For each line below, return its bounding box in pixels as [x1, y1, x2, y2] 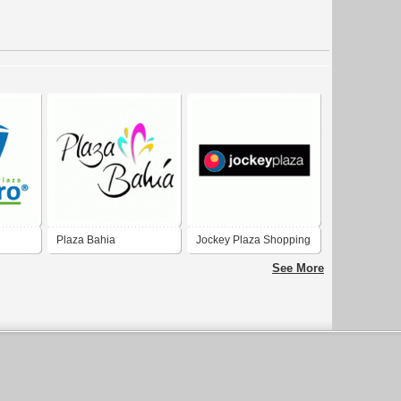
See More [272, 261, 324, 276]
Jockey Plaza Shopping [196, 234, 311, 247]
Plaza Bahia [56, 234, 115, 247]
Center [196, 260, 229, 273]
